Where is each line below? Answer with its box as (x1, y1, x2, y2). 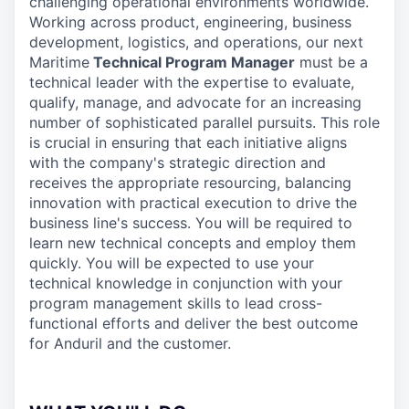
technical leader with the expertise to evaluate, (29, 73, 354, 91)
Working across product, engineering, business (29, 13, 351, 31)
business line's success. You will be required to (29, 214, 352, 232)
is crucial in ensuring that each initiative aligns (29, 133, 347, 152)
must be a (295, 53, 368, 71)
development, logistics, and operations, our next (29, 33, 363, 51)
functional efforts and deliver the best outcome (29, 314, 358, 332)
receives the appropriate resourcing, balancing (29, 173, 351, 192)
